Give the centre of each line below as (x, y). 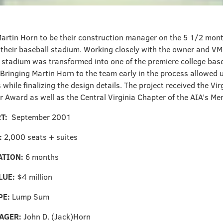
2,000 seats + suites (41, 137)
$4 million (35, 177)
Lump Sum (31, 197)
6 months (42, 157)
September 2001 (41, 117)
